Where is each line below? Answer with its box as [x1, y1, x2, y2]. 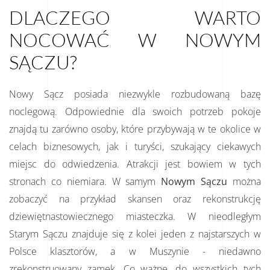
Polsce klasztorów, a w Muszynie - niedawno [9, 244, 261, 258]
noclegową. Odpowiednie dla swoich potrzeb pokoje [9, 104, 261, 118]
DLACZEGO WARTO [9, 5, 261, 29]
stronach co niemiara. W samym [9, 174, 156, 188]
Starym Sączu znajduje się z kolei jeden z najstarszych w [9, 227, 261, 240]
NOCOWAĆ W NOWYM [9, 28, 261, 51]
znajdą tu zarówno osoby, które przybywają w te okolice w [9, 122, 261, 136]
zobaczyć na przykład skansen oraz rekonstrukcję [9, 192, 261, 206]
